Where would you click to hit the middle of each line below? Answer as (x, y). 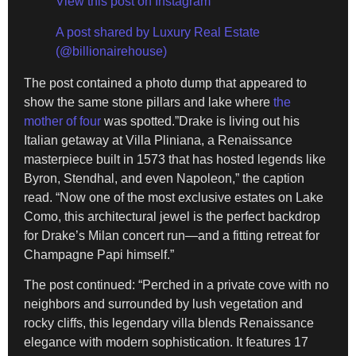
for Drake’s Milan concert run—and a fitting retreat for (172, 235)
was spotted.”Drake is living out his (202, 121)
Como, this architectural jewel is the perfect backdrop (172, 216)
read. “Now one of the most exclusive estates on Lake (174, 197)
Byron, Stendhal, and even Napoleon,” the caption (164, 178)
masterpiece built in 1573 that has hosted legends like (175, 159)
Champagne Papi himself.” (99, 254)
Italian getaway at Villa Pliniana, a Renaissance (158, 140)
